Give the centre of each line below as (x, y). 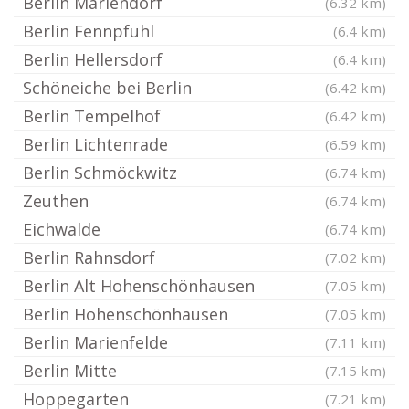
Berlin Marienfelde (95, 342)
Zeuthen (56, 201)
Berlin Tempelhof (92, 116)
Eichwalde (62, 229)
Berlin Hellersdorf (93, 59)
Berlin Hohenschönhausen (126, 314)
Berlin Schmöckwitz (100, 173)
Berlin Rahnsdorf (89, 257)
